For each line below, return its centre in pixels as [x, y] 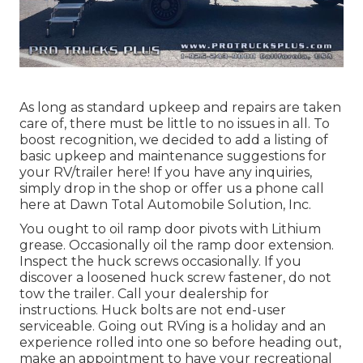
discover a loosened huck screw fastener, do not [175, 278]
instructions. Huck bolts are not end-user [153, 310]
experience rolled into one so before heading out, [180, 343]
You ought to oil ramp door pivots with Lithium [170, 229]
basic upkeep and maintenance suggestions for [173, 156]
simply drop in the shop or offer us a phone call [172, 189]
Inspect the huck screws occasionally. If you [160, 262]
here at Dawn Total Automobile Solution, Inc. [165, 205]
